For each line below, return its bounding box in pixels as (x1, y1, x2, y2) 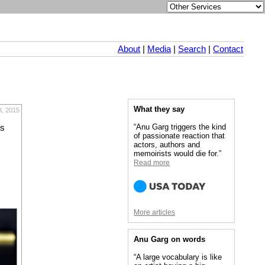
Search (178, 44, 206, 54)
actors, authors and (134, 140, 201, 150)
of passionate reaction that (134, 131, 225, 141)
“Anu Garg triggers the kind (134, 122, 227, 132)
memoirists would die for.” (134, 149, 222, 159)
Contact (213, 44, 243, 54)
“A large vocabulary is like (134, 253, 222, 262)
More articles (134, 208, 176, 217)
